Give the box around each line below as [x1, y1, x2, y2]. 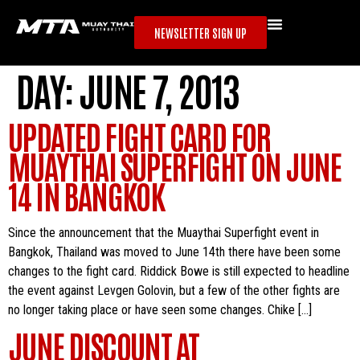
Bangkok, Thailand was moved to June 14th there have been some [8, 244, 341, 260]
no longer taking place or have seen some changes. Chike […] [8, 302, 312, 317]
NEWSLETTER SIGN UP [154, 25, 247, 40]
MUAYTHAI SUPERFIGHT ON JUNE [8, 145, 342, 186]
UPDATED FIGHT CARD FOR [8, 115, 271, 157]
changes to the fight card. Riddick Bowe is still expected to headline [8, 264, 350, 279]
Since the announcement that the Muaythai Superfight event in [8, 225, 319, 240]
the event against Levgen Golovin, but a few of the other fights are [8, 283, 340, 298]
